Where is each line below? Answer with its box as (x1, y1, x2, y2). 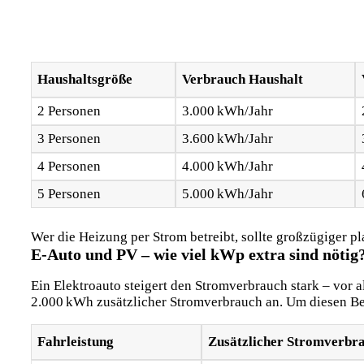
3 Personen (37, 131, 101, 147)
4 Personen (37, 158, 101, 175)
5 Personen (37, 186, 101, 202)
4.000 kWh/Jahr (181, 158, 273, 175)
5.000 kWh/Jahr (181, 186, 273, 202)
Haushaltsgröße (37, 71, 132, 88)
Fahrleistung (37, 333, 114, 349)
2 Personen (37, 103, 101, 119)
